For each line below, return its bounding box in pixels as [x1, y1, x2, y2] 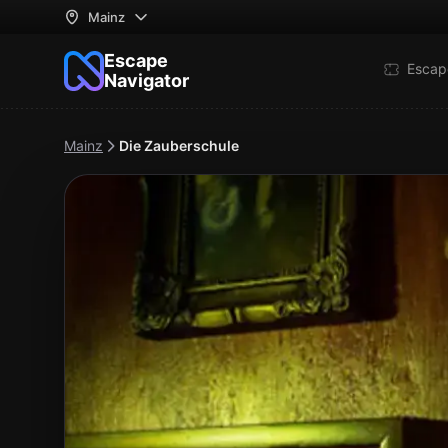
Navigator [104, 70, 189, 91]
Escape [104, 50, 168, 71]
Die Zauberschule [119, 137, 239, 154]
